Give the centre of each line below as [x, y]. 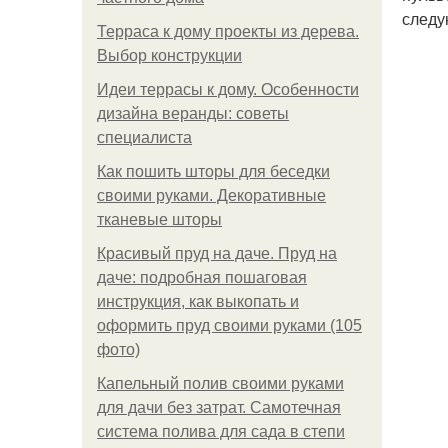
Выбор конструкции [169, 55]
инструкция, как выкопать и [198, 301]
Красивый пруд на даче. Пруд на [217, 253]
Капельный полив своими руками [220, 383]
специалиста [144, 137]
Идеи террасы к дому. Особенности [228, 89]
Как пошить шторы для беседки [213, 171]
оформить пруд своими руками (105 [229, 325]
